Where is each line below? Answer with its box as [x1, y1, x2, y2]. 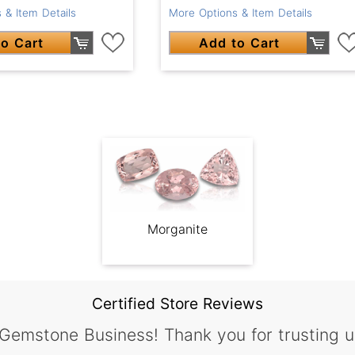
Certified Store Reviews [92, 294, 263, 314]
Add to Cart [199, 35, 280, 52]
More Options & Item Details [168, 6, 312, 20]
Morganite [147, 220, 208, 237]
